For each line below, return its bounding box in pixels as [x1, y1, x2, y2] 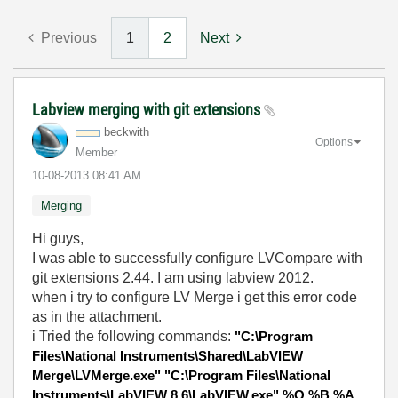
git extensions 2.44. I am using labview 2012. [32, 270, 314, 285]
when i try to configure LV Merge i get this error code [32, 290, 357, 305]
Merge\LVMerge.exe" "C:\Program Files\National [32, 368, 330, 383]
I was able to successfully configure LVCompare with [32, 251, 362, 266]
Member [76, 146, 117, 159]
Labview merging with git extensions [32, 100, 264, 119]
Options [315, 135, 353, 148]
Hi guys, [32, 231, 84, 246]
